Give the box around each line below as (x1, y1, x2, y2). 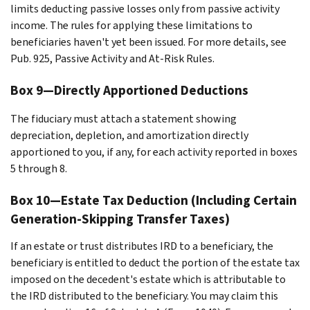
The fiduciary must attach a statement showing (10, 111, 237, 126)
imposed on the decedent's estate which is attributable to (10, 271, 286, 286)
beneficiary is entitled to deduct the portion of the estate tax (10, 255, 300, 270)
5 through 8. (10, 161, 67, 176)
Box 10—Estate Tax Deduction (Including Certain (10, 191, 297, 209)
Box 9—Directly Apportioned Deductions (10, 81, 248, 99)
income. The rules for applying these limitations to (10, 17, 253, 33)
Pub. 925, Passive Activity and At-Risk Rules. (10, 51, 215, 66)
